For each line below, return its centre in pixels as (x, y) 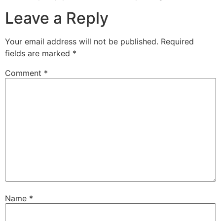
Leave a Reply (57, 18)
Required (177, 41)
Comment (24, 73)
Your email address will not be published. (82, 41)
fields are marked (39, 53)
